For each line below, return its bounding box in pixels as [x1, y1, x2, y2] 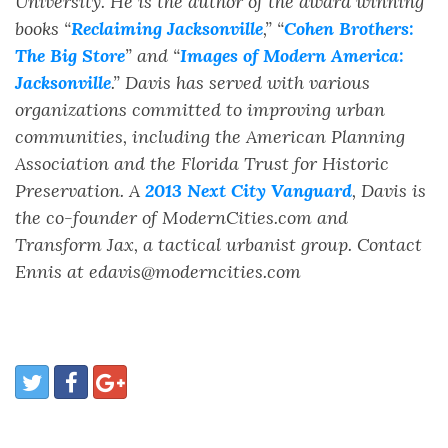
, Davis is [352, 179, 426, 202]
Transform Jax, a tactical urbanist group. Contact [15, 233, 422, 256]
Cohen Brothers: [284, 17, 414, 40]
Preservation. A [15, 179, 145, 202]
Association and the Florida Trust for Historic [15, 152, 389, 175]
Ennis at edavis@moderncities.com [15, 260, 301, 283]
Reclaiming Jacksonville [71, 17, 263, 40]
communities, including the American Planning [15, 125, 405, 148]
